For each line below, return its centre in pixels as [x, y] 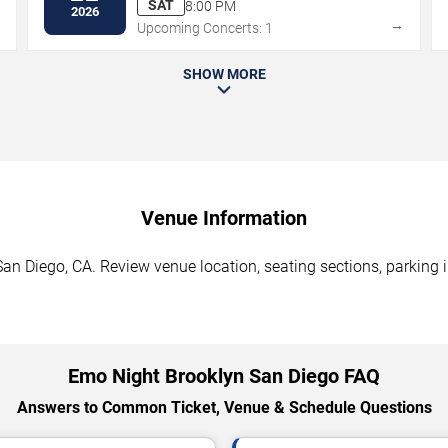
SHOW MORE [224, 74]
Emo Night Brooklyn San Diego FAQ [224, 376]
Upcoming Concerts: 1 [205, 28]
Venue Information [224, 218]
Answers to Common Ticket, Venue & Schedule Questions [224, 408]
